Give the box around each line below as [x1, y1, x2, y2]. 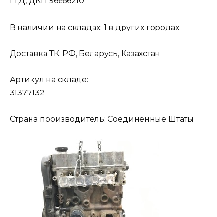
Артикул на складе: [10, 75, 88, 84]
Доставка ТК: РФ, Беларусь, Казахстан [10, 48, 160, 58]
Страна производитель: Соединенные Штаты [10, 114, 194, 124]
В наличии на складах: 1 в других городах [10, 22, 179, 32]
